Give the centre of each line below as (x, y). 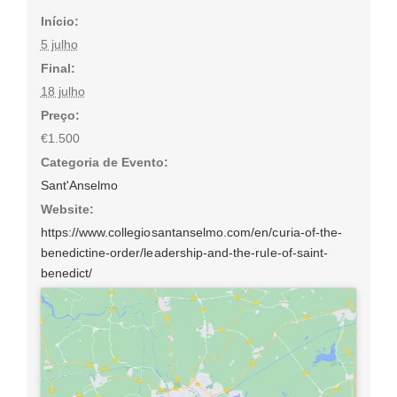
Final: (58, 69)
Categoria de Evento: (105, 163)
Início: (59, 22)
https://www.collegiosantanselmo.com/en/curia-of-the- (191, 233)
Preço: (60, 116)
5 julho (59, 45)
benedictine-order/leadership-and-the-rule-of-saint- (184, 253)
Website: (67, 210)
